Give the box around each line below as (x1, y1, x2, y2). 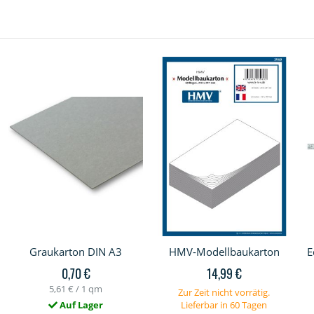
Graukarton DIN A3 (29, 244, 123, 259)
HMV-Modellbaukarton (168, 244, 280, 259)
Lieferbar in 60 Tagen (181, 298, 268, 311)
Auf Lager (57, 298, 104, 311)
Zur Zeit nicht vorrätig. (178, 285, 271, 299)
